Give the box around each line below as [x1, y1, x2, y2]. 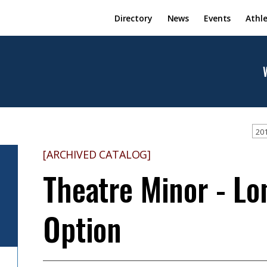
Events [204, 12, 231, 24]
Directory [114, 12, 153, 24]
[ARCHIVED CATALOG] [43, 147, 151, 162]
